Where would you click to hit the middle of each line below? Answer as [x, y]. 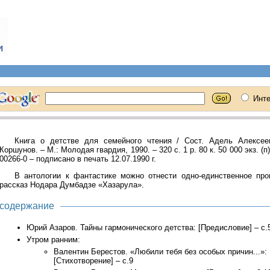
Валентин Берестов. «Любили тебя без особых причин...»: [160, 252]
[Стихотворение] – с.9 [93, 261]
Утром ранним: [53, 240]
